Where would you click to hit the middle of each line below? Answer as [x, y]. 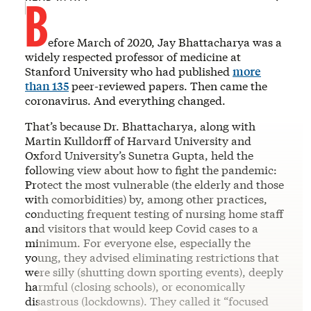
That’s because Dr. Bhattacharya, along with [140, 126]
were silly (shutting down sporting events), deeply [154, 271]
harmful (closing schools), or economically [135, 286]
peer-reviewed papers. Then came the [168, 85]
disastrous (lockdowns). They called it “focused [147, 301]
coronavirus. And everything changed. [125, 100]
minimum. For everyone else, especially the [138, 242]
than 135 [47, 85]
